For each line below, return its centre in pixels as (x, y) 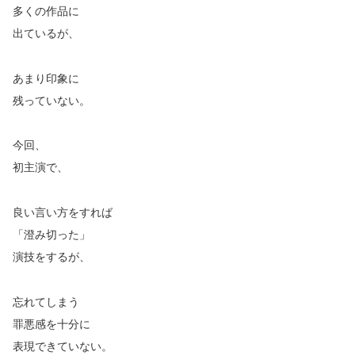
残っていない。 (52, 100)
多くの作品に (46, 11)
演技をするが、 (52, 257)
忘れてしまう (46, 302)
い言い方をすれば (68, 213)
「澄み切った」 (52, 235)
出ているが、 (46, 33)
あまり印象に (46, 78)
